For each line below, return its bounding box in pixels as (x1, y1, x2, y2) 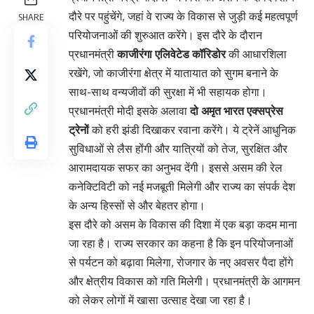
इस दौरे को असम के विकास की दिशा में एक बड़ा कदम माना (69, 217, 297, 231)
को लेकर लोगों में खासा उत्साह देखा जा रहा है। (69, 292, 252, 307)
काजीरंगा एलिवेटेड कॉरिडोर (117, 46, 226, 61)
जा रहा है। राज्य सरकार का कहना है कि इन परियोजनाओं (69, 235, 293, 250)
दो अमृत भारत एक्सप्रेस (190, 103, 283, 118)
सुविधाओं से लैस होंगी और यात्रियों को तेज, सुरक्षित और (69, 141, 287, 156)
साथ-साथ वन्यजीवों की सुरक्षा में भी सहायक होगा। (69, 84, 267, 99)
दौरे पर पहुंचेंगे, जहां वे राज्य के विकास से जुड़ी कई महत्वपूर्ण (69, 8, 298, 23)
